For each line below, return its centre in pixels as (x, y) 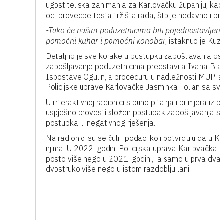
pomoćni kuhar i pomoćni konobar (106, 41)
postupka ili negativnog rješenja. (100, 123)
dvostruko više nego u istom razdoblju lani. (118, 169)
